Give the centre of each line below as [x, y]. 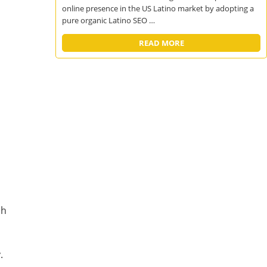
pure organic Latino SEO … [109, 21]
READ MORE [161, 43]
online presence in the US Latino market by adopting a [158, 9]
